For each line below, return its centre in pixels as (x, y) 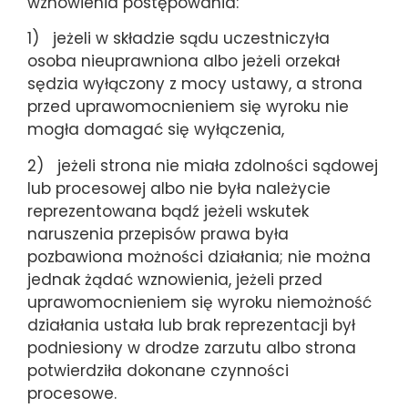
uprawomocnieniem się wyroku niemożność (199, 302)
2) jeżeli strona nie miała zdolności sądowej (203, 165)
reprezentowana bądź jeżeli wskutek (168, 211)
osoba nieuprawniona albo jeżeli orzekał (184, 61)
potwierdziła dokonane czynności (158, 370)
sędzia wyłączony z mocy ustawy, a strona (195, 84)
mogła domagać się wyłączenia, (156, 130)
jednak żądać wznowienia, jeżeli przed (175, 279)
